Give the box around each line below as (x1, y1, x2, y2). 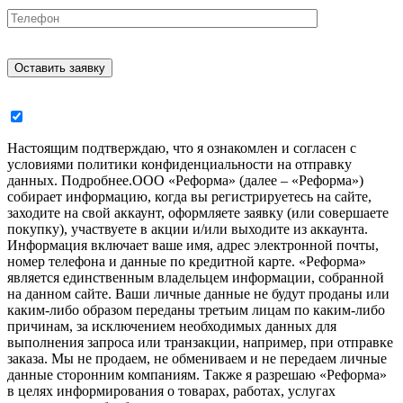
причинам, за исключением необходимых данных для (7, 318, 336, 335)
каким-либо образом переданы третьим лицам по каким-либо (7, 302, 385, 318)
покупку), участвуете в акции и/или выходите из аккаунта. (7, 221, 368, 237)
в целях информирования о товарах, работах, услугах (7, 383, 336, 399)
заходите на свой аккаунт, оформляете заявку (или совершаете (7, 205, 389, 221)
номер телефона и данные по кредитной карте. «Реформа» (7, 254, 366, 270)
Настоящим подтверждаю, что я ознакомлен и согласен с (7, 140, 356, 157)
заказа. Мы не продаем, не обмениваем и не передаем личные (7, 351, 387, 367)
